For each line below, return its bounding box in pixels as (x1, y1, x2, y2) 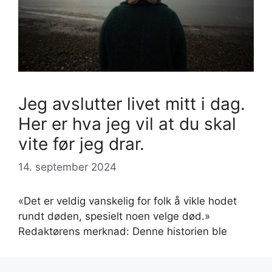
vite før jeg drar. (18, 134, 144, 155)
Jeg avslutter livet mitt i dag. (18, 93, 245, 115)
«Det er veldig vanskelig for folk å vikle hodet (18, 194, 237, 207)
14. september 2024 (18, 160, 117, 173)
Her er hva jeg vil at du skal (18, 114, 236, 135)
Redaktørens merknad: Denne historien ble (18, 225, 227, 237)
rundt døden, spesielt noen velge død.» (18, 209, 210, 222)
